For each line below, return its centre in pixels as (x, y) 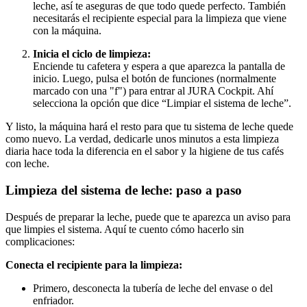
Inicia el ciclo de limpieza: (92, 54)
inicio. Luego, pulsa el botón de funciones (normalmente (155, 79)
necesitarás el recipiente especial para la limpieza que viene (160, 19)
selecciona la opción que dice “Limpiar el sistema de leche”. (162, 103)
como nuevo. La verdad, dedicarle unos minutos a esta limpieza (142, 139)
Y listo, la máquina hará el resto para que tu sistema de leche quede (149, 127)
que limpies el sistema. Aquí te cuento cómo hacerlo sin (125, 229)
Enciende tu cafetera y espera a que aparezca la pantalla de (159, 66)
